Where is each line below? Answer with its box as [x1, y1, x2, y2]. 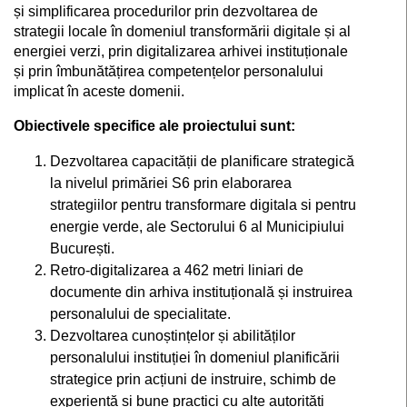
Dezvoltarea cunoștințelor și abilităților [50, 328, 295, 343]
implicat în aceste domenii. [14, 84, 184, 99]
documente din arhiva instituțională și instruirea [50, 284, 352, 300]
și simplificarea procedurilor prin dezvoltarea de [14, 4, 318, 19]
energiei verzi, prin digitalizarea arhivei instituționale [14, 44, 348, 59]
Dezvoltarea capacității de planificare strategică [50, 154, 354, 169]
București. [50, 241, 114, 256]
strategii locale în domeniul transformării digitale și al [14, 24, 351, 39]
